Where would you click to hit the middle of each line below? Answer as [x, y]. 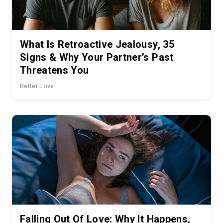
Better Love [37, 86]
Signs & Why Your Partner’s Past [97, 57]
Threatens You [55, 70]
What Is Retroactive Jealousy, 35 [97, 44]
